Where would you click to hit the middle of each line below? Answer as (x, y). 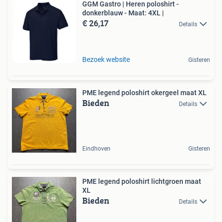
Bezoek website (106, 59)
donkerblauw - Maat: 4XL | (123, 13)
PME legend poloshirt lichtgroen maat (142, 181)
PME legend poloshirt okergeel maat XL (144, 92)
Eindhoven (96, 148)
